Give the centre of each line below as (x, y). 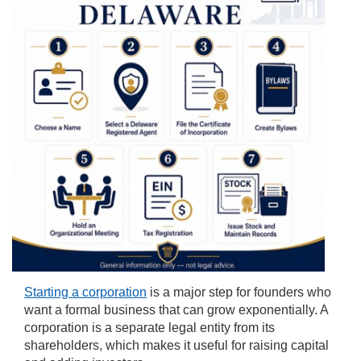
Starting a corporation (85, 293)
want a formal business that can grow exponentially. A (176, 310)
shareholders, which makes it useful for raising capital (176, 346)
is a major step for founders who (239, 293)
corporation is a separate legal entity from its (149, 328)
